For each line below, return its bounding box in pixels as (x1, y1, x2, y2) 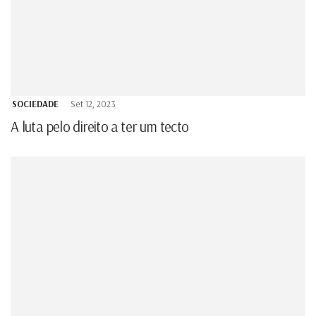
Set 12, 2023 (71, 97, 116, 109)
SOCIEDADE (12, 97, 59, 109)
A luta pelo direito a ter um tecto (11, 116, 189, 135)
